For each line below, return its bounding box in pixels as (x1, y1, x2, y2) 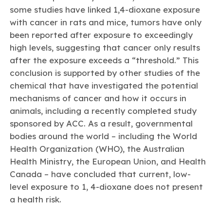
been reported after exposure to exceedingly (10, 30, 193, 40)
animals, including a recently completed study (10, 106, 197, 116)
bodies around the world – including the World (10, 131, 197, 142)
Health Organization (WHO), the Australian (10, 144, 184, 154)
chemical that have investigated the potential (10, 80, 198, 91)
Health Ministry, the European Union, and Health (10, 156, 206, 167)
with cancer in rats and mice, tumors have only (10, 17, 201, 28)
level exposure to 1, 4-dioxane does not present (10, 182, 203, 192)
